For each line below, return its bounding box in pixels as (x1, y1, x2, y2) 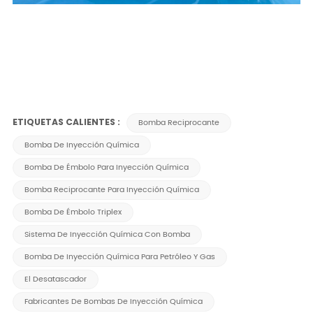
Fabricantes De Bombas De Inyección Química (24, 295, 203, 308)
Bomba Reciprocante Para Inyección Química (24, 183, 199, 196)
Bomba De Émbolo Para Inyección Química (24, 161, 189, 174)
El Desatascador (24, 272, 87, 286)
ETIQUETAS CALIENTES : (12, 115, 122, 128)
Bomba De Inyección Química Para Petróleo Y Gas (24, 250, 215, 263)
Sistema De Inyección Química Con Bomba (24, 228, 190, 241)
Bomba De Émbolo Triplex (24, 205, 122, 219)
